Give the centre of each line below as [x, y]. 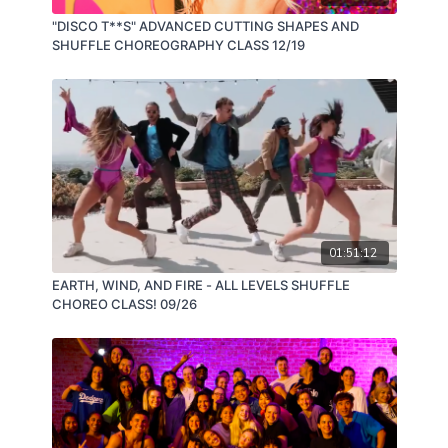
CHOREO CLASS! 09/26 [124, 303]
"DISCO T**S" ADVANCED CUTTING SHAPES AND [205, 26]
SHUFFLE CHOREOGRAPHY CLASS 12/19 [178, 45]
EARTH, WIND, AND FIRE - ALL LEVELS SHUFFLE [200, 284]
